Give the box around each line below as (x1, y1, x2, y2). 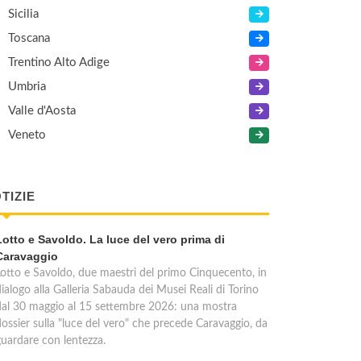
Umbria (8, 81, 46, 93)
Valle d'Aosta (8, 105, 76, 117)
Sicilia (8, 8, 39, 20)
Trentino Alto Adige (8, 56, 110, 68)
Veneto (8, 129, 46, 141)
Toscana (8, 32, 50, 44)
